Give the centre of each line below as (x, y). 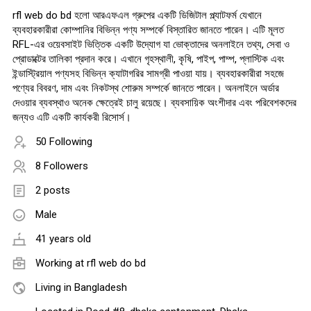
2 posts (53, 191)
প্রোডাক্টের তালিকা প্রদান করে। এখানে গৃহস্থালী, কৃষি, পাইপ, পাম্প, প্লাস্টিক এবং (149, 59)
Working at (61, 263)
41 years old (63, 239)
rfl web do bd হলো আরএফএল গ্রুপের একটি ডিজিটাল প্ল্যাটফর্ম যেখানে (137, 16)
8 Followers (62, 166)
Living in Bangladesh (81, 288)
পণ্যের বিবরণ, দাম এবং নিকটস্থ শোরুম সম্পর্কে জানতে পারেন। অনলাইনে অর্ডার (146, 89)
